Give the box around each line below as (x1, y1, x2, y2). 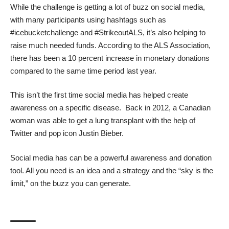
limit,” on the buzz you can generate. (10, 178, 131, 188)
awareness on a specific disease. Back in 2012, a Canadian (10, 103, 211, 112)
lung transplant (95, 116, 144, 125)
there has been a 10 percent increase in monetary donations (10, 53, 210, 62)
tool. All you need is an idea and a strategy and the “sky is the (10, 166, 213, 175)
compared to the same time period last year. (10, 66, 156, 75)
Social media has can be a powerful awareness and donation (10, 153, 212, 162)
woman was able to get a (10, 116, 95, 125)
